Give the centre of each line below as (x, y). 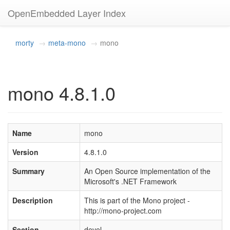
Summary (28, 171)
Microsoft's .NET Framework (130, 181)
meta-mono (67, 43)
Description (33, 200)
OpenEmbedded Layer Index (67, 13)
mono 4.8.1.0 (62, 93)
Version (25, 152)
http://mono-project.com (123, 210)
